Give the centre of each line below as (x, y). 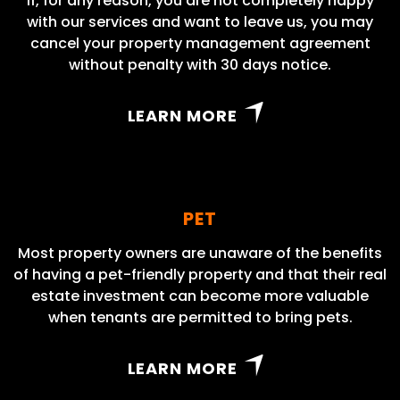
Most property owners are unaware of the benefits (200, 254)
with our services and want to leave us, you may (200, 22)
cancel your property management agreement (200, 44)
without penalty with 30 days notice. (200, 65)
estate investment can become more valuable (200, 296)
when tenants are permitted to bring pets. (200, 318)
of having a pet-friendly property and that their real (200, 275)
